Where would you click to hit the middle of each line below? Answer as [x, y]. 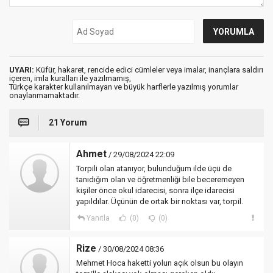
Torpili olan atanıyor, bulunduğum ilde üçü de [154, 168]
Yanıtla [98, 218]
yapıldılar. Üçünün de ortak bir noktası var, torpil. [160, 201]
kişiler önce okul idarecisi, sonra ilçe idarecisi [155, 190]
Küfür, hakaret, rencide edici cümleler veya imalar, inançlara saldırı [149, 70]
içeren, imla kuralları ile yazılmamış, [70, 78]
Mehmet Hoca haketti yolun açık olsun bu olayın [160, 263]
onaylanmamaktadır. [44, 95]
